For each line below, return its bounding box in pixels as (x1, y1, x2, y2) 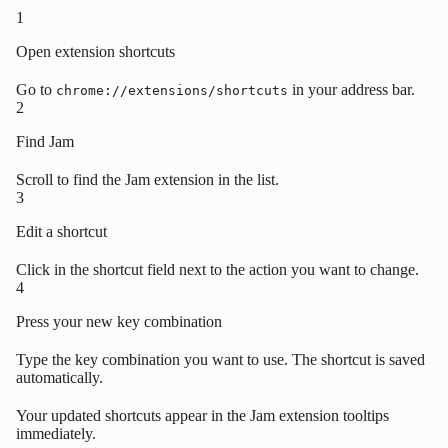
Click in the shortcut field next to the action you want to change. (16, 261, 419, 279)
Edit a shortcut (16, 223, 107, 241)
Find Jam (16, 133, 74, 151)
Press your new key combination (16, 313, 222, 331)
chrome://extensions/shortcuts (56, 83, 288, 99)
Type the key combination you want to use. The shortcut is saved (16, 351, 425, 369)
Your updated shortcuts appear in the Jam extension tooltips (16, 407, 389, 425)
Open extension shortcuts (16, 43, 175, 61)
